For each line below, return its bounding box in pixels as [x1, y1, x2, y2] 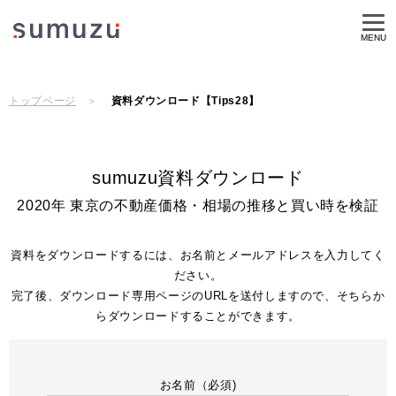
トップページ [9, 95, 76, 106]
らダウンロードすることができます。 [95, 309, 301, 323]
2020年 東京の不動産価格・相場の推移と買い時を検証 [17, 198, 379, 213]
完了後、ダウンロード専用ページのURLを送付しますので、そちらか [11, 289, 385, 302]
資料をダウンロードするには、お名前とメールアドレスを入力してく [11, 248, 385, 262]
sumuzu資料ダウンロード [92, 168, 304, 187]
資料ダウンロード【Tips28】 [110, 95, 260, 106]
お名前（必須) [159, 378, 237, 392]
